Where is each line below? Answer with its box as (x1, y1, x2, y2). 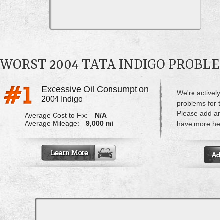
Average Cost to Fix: (24, 111, 88, 120)
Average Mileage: (24, 119, 79, 128)
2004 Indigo (41, 95, 82, 104)
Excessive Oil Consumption (41, 84, 149, 95)
